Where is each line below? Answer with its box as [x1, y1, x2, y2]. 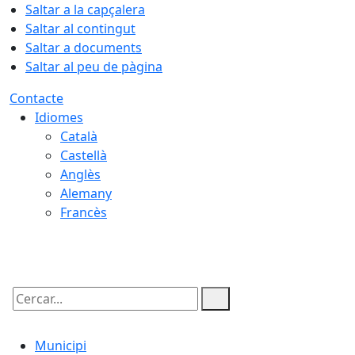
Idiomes [35, 109, 83, 126]
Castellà [60, 147, 107, 164]
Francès [60, 204, 107, 221]
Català [60, 128, 97, 145]
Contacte [10, 90, 63, 107]
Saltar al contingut [25, 20, 136, 37]
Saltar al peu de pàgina [25, 58, 162, 75]
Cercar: [9, 303, 52, 321]
